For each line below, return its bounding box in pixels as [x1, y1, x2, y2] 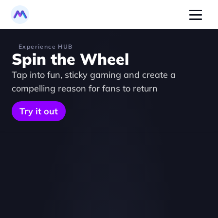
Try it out [19, 106, 58, 117]
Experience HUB [18, 43, 73, 50]
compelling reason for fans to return [12, 83, 158, 94]
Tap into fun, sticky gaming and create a [12, 69, 176, 80]
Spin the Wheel [12, 49, 129, 69]
